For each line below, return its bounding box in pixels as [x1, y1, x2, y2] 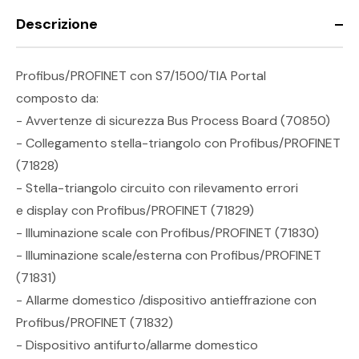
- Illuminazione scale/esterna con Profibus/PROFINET [16, 247, 321, 264]
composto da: [16, 90, 99, 107]
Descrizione [16, 14, 98, 34]
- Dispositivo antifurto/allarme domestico [16, 337, 258, 354]
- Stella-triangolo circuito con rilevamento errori [16, 179, 298, 197]
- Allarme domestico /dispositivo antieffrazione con [16, 292, 317, 309]
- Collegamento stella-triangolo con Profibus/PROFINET [16, 135, 341, 152]
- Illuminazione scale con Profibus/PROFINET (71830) [16, 224, 319, 242]
